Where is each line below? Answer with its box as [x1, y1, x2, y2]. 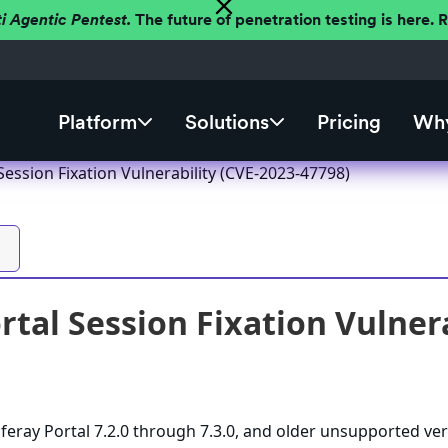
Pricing [316, 110, 381, 135]
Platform [57, 110, 137, 135]
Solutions [184, 110, 269, 135]
